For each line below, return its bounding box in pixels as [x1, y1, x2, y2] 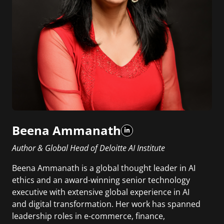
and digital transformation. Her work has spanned [12, 198, 200, 210]
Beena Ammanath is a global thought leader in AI [12, 162, 195, 174]
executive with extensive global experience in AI [12, 186, 189, 198]
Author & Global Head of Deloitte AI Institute [12, 142, 165, 154]
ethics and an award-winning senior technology [12, 174, 190, 186]
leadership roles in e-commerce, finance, [12, 210, 165, 222]
